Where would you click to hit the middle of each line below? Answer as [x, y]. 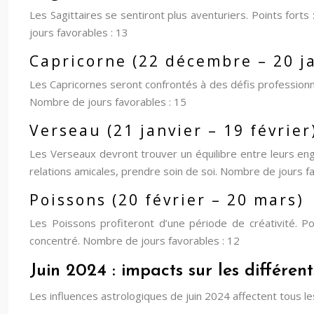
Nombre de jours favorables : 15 [108, 102]
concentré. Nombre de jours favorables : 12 [135, 240]
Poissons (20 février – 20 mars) [167, 200]
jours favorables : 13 [79, 32]
